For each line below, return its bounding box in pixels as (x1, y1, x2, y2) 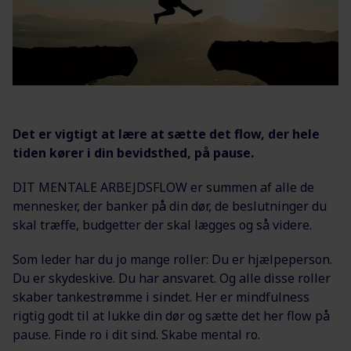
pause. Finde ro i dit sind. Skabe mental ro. (13, 326, 260, 344)
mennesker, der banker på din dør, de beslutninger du (13, 197, 327, 215)
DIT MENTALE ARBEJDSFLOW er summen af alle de (13, 179, 314, 197)
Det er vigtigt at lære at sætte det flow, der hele (13, 125, 320, 143)
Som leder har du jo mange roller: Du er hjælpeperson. (13, 251, 332, 269)
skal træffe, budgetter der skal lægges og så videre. (13, 216, 312, 234)
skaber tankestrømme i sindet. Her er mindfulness (13, 288, 309, 306)
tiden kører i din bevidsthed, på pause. (13, 144, 254, 162)
